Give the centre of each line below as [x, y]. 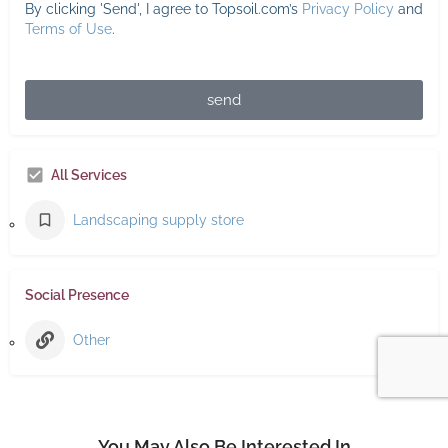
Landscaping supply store [158, 220]
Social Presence [77, 295]
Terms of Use [68, 29]
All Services [89, 175]
